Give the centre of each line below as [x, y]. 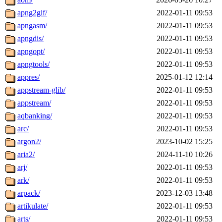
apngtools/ [33, 64]
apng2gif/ [32, 13]
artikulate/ [33, 206]
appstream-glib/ [41, 90]
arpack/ [29, 193]
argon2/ [29, 142]
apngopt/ [31, 52]
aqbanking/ [35, 116]
